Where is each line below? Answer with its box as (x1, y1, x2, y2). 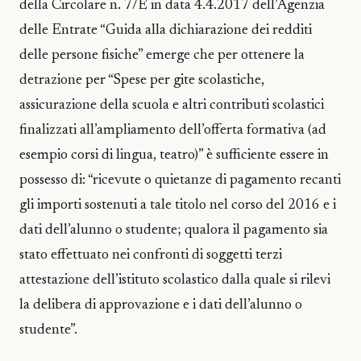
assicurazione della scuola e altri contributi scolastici (19, 98, 324, 113)
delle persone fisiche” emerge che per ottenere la (19, 48, 305, 63)
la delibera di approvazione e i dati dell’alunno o (19, 297, 302, 313)
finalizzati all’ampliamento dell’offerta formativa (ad (19, 122, 326, 138)
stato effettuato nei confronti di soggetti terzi (19, 247, 282, 263)
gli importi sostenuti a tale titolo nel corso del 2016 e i (19, 197, 336, 213)
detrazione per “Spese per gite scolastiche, (19, 73, 264, 88)
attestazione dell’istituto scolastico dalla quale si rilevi (19, 272, 330, 288)
